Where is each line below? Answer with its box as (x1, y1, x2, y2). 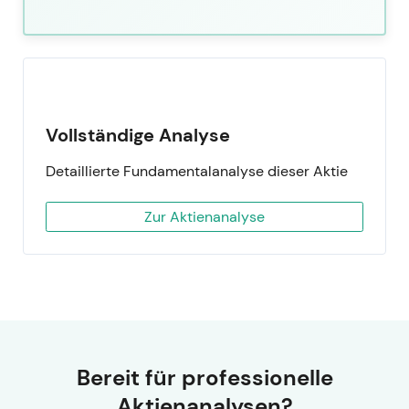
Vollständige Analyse (46, 123, 230, 148)
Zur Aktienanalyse (144, 206, 265, 226)
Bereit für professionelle (76, 362, 333, 393)
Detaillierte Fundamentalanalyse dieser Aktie (46, 162, 348, 182)
